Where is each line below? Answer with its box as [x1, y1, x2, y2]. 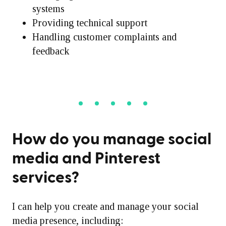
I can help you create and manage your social [12, 201, 199, 212]
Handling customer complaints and [32, 31, 177, 42]
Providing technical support [32, 17, 147, 28]
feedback [32, 45, 69, 56]
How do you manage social [12, 131, 211, 147]
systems [32, 3, 65, 14]
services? [12, 169, 79, 186]
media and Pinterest [12, 150, 160, 166]
